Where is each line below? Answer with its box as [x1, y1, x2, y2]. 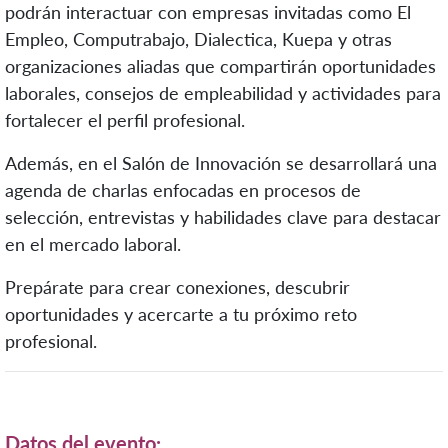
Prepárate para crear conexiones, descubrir [5, 276, 350, 299]
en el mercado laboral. [5, 233, 181, 256]
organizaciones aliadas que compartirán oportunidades [5, 55, 436, 78]
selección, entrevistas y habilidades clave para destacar [5, 206, 441, 229]
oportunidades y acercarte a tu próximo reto [5, 303, 357, 326]
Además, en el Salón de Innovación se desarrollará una [5, 152, 437, 175]
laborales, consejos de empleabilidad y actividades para [5, 82, 441, 105]
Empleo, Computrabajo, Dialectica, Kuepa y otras [5, 28, 392, 51]
